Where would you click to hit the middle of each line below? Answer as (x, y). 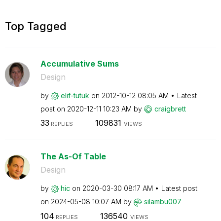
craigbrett (170, 109)
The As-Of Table (73, 156)
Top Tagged (36, 26)
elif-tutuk (75, 95)
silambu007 (163, 202)
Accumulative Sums (79, 63)
